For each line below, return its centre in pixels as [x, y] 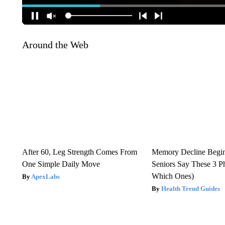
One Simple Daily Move [61, 164]
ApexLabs [45, 176]
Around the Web [55, 44]
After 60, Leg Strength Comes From [79, 152]
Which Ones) [173, 176]
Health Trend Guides [191, 188]
